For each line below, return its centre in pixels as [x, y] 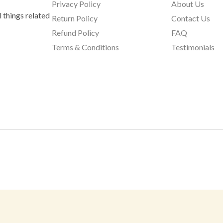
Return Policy [74, 18]
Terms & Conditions [85, 47]
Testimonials [193, 47]
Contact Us [191, 18]
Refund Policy [75, 33]
